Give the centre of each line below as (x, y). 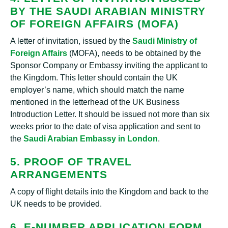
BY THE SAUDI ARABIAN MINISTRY (108, 11)
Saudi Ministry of (165, 41)
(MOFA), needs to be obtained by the (134, 53)
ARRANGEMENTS (59, 174)
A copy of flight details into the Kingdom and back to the (109, 192)
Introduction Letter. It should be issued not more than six (110, 114)
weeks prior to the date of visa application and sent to (105, 126)
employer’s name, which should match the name (97, 90)
